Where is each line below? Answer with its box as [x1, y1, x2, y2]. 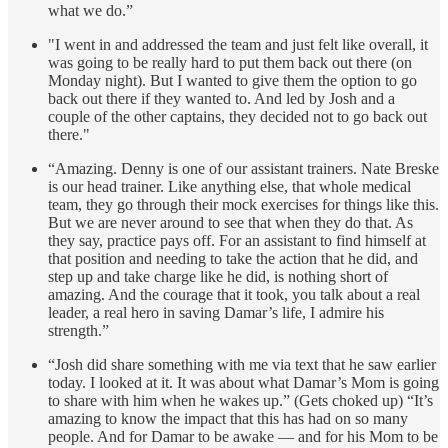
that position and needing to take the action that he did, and [48, 249, 418, 267]
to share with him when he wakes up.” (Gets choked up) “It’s [48, 391, 433, 409]
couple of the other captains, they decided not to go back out [48, 107, 427, 125]
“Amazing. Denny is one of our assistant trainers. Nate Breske [48, 159, 439, 177]
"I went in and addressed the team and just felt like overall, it [48, 35, 428, 53]
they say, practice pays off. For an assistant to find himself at [48, 231, 426, 249]
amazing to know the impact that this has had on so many [48, 409, 408, 427]
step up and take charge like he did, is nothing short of [48, 267, 388, 285]
